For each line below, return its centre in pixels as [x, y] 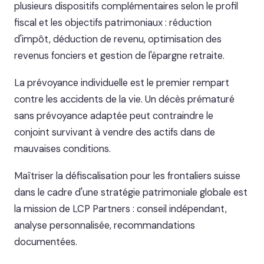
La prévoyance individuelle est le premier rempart [122, 83]
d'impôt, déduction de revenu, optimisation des [118, 39]
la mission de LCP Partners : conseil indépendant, [121, 209]
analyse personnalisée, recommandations [105, 225]
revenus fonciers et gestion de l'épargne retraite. [119, 56]
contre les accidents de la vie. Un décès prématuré [124, 99]
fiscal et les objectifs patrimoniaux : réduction [113, 23]
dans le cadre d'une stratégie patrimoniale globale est [131, 192]
